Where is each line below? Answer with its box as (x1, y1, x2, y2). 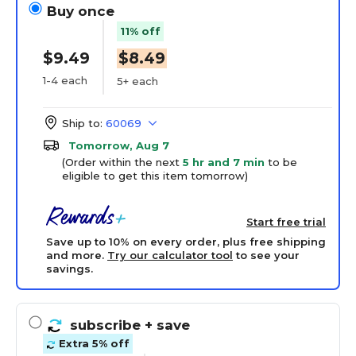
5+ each (117, 75, 158, 87)
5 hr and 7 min (183, 156, 265, 168)
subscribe (70, 317, 145, 333)
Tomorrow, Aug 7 (68, 139, 169, 152)
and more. (46, 249, 107, 261)
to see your (233, 249, 300, 261)
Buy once (47, 3, 114, 19)
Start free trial (246, 215, 326, 228)
